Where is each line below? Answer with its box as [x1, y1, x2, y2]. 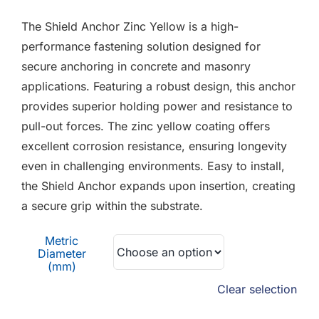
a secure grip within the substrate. [21, 199, 203, 213]
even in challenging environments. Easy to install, [21, 159, 285, 173]
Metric [45, 234, 78, 248]
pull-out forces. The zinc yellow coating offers [21, 119, 270, 133]
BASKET [229, 117, 274, 132]
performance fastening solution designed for [21, 39, 261, 53]
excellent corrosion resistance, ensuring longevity [21, 139, 287, 153]
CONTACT [229, 38, 285, 53]
